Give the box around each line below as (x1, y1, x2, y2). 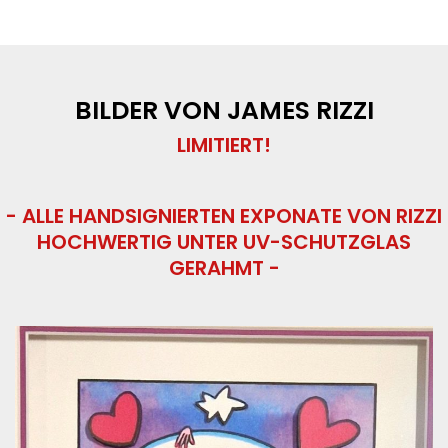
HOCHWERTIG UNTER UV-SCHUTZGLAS (37, 227, 411, 256)
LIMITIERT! (177, 130, 271, 159)
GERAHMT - (168, 253, 280, 282)
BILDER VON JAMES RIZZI (74, 92, 374, 128)
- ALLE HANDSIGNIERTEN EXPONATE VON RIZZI (6, 201, 442, 230)
